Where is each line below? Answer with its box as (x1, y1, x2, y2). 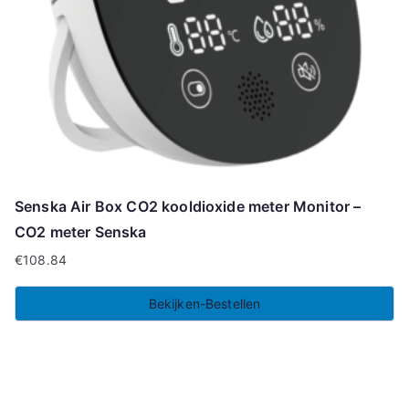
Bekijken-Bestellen (148, 295, 261, 311)
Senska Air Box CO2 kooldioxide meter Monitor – (15, 196, 362, 215)
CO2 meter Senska (15, 222, 147, 241)
